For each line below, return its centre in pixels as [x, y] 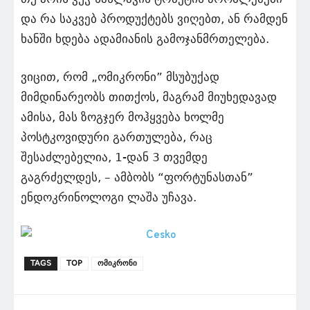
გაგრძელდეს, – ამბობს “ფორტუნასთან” [137, 177]
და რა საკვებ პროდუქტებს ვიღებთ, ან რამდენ [154, 19]
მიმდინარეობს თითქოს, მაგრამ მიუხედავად [149, 97]
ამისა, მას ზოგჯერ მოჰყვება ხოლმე [122, 117]
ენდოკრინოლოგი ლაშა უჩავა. [109, 197]
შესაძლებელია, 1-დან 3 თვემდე [114, 157]
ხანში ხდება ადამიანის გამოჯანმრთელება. [145, 39]
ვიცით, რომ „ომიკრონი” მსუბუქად [120, 77]
